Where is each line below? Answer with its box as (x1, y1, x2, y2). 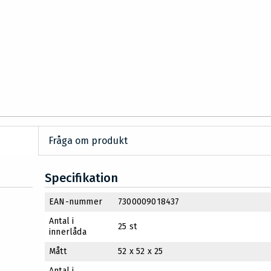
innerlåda (49, 227, 87, 238)
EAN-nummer (49, 197, 102, 207)
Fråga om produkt (48, 135, 128, 147)
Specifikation (45, 171, 118, 186)
